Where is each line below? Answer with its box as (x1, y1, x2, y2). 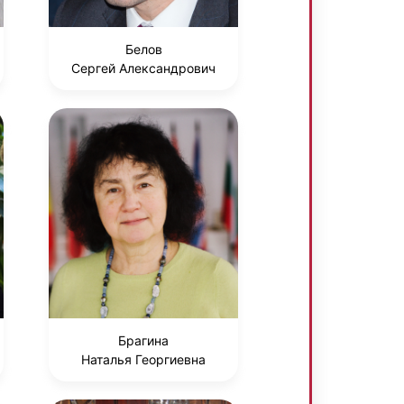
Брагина (118, 333, 169, 349)
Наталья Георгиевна (81, 352, 206, 368)
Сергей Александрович (71, 60, 216, 77)
